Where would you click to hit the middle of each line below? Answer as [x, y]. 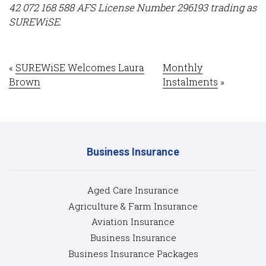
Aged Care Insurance [133, 190]
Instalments [190, 82]
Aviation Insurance [133, 222]
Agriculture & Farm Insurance [133, 206]
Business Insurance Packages [133, 254]
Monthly [182, 68]
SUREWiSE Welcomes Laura [80, 68]
